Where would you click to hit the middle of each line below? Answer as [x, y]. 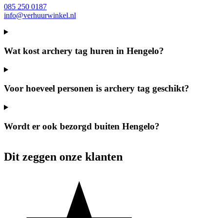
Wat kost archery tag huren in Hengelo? [84, 51]
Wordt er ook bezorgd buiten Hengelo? [82, 126]
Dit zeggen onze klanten [63, 157]
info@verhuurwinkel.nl [40, 16]
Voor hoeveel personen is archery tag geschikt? [97, 89]
